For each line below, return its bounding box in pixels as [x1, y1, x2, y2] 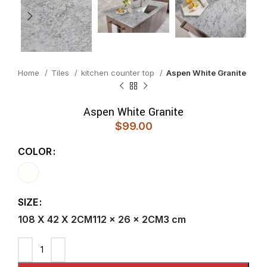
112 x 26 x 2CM [92, 213, 163, 226]
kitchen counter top [81, 67, 157, 77]
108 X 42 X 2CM [18, 213, 92, 226]
